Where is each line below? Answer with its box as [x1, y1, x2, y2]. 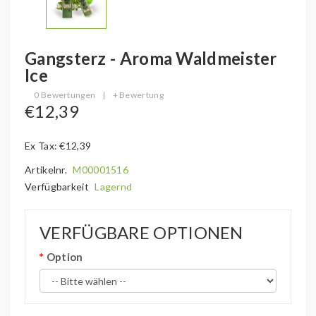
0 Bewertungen [34, 90, 96, 100]
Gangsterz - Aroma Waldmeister [25, 48, 277, 68]
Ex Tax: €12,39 [25, 140, 92, 152]
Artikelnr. [25, 164, 70, 176]
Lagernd [95, 181, 133, 193]
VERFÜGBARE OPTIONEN [39, 222, 243, 243]
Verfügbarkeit [25, 181, 92, 193]
